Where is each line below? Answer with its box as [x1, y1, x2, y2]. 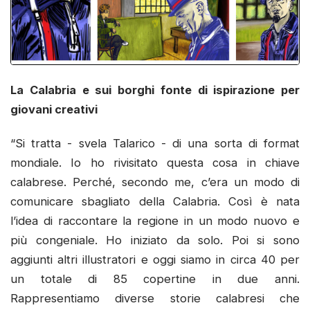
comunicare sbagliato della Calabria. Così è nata [10, 194, 300, 209]
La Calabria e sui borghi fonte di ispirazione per [10, 82, 300, 97]
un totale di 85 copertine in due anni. [10, 272, 300, 286]
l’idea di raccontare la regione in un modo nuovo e [10, 214, 300, 228]
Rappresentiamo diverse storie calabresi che [10, 291, 300, 306]
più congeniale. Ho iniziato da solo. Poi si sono [10, 233, 300, 248]
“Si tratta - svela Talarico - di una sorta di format [10, 136, 300, 151]
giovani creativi [10, 102, 98, 116]
